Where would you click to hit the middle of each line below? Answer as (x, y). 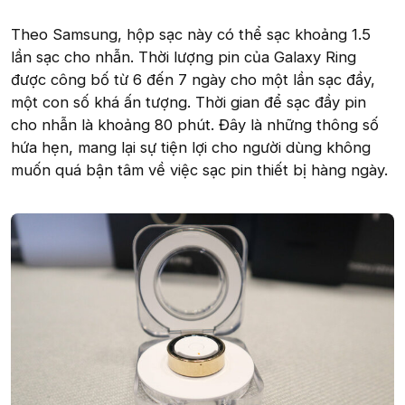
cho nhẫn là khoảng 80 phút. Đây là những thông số (195, 125)
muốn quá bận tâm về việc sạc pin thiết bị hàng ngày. (199, 170)
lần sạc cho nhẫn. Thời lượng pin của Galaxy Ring (184, 57)
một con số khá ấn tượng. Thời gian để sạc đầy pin (188, 103)
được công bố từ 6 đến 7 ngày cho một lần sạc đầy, (193, 80)
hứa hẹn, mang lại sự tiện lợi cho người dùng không (191, 148)
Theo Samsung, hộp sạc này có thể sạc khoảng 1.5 (191, 35)
